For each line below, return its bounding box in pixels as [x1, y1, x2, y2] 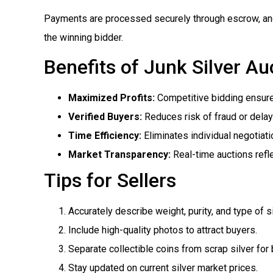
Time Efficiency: [68, 130, 141, 142]
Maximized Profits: [68, 92, 155, 104]
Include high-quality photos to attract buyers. [68, 224, 257, 236]
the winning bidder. [44, 31, 123, 43]
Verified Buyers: [68, 111, 142, 123]
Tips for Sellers [44, 169, 176, 193]
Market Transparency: [68, 149, 171, 161]
